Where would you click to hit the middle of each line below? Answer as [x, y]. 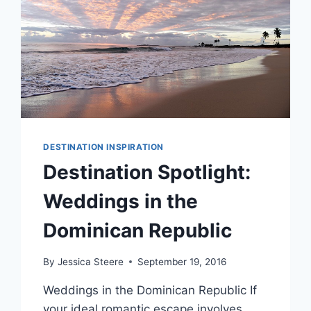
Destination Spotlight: [147, 173]
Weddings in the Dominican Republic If [150, 290]
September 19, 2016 [182, 261]
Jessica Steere [90, 261]
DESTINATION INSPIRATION [104, 147]
